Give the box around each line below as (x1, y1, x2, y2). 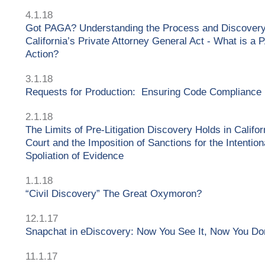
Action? (25, 48, 59, 60)
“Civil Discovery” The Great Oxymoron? (25, 188, 202, 199)
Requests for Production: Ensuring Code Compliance (25, 86, 261, 98)
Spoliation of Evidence (25, 150, 124, 161)
